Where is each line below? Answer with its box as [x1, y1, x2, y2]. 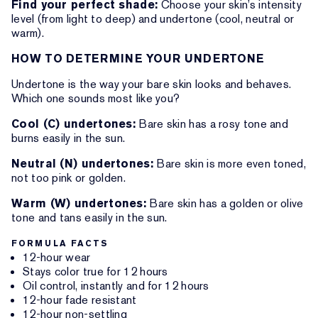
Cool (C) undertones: [11, 116, 136, 131]
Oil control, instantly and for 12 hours [23, 278, 209, 293]
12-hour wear [23, 250, 91, 265]
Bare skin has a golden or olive [146, 196, 304, 211]
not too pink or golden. [11, 170, 126, 185]
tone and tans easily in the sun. [11, 210, 168, 225]
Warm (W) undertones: [11, 196, 146, 211]
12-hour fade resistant [23, 292, 137, 307]
